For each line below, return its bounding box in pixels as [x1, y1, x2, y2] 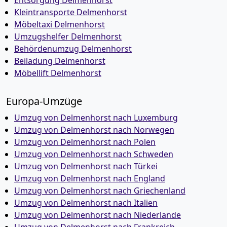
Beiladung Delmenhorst [14, 55, 105, 66]
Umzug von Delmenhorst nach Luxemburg [14, 112, 178, 123]
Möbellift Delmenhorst [14, 67, 101, 79]
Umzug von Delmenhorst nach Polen [14, 136, 156, 147]
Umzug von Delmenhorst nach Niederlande [14, 209, 181, 220]
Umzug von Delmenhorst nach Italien [14, 197, 158, 208]
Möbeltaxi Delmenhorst [14, 19, 105, 30]
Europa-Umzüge [6, 94, 82, 108]
